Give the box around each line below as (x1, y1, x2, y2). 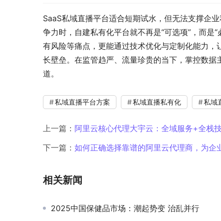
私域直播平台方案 (55, 98, 110, 107)
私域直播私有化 (133, 98, 181, 107)
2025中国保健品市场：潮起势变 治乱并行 (51, 203, 199, 214)
